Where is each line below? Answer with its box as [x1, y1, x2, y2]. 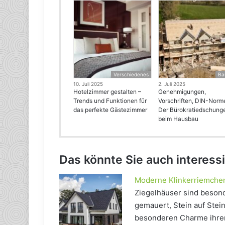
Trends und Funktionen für [73, 97, 147, 105]
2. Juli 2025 [158, 81, 186, 87]
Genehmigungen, [158, 88, 206, 96]
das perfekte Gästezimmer [73, 106, 147, 114]
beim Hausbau [158, 115, 199, 123]
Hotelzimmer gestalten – [73, 88, 141, 96]
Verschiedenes [114, 71, 149, 78]
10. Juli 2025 [73, 81, 103, 87]
